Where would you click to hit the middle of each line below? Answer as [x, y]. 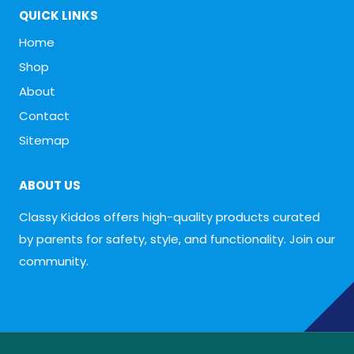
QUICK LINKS [58, 16]
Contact [44, 116]
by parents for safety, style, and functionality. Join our [177, 239]
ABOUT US [50, 185]
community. [54, 261]
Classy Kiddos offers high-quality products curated [169, 217]
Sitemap [44, 141]
